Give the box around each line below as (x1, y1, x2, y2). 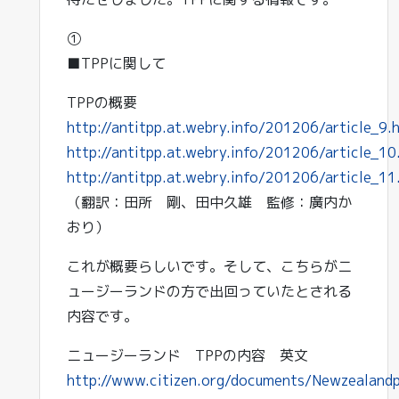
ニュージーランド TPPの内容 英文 (67, 346, 308, 365)
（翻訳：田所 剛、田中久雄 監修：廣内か (67, 192, 352, 212)
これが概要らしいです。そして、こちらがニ (67, 256, 352, 276)
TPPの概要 (67, 93, 137, 112)
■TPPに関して (67, 53, 166, 73)
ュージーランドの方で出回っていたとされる (67, 281, 352, 301)
